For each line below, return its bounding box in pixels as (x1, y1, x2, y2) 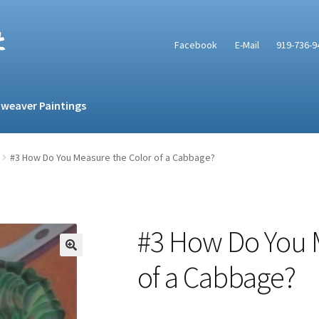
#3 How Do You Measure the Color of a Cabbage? (9, 151, 215, 164)
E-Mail (234, 38, 259, 51)
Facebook (174, 38, 218, 51)
